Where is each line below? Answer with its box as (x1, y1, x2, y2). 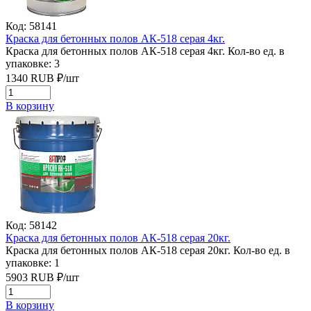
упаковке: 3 (6, 57, 60, 69)
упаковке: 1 (6, 256, 60, 269)
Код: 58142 (6, 219, 57, 231)
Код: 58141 (6, 19, 57, 32)
